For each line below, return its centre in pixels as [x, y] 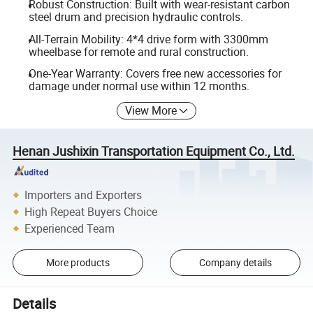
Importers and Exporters [83, 195]
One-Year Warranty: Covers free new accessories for [155, 74]
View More [151, 110]
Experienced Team [70, 228]
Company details [235, 263]
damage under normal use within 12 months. [139, 86]
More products [78, 263]
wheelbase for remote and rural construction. [138, 51]
